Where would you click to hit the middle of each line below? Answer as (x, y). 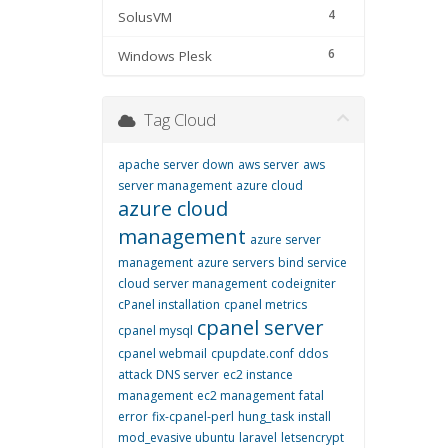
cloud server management (192, 283)
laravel (258, 437)
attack (135, 374)
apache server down (176, 164)
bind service (312, 262)
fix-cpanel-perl (193, 416)
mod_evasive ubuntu (176, 437)
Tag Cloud (176, 119)
